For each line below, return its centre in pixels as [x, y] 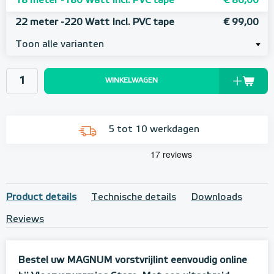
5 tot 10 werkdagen [154, 130]
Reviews [25, 220]
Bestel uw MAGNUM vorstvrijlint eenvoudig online [133, 261]
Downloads [217, 198]
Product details [41, 198]
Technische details [134, 198]
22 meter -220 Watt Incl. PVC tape [95, 23]
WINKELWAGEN [131, 81]
